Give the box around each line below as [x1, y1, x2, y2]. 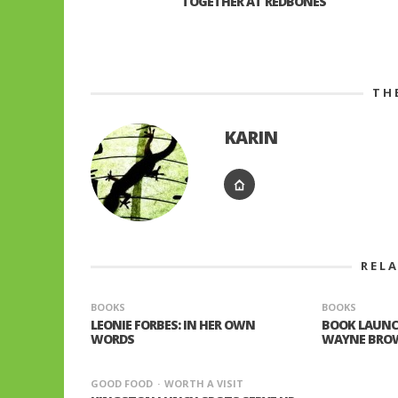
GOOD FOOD [91, 376, 153, 390]
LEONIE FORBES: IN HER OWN [91, 315, 255, 333]
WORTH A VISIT [164, 376, 243, 390]
